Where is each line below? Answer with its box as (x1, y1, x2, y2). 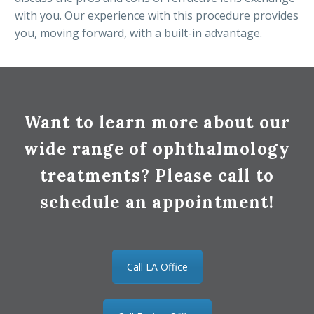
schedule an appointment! (40, 191, 274, 214)
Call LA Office (126, 260, 188, 274)
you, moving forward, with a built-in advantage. (15, 25, 262, 41)
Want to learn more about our (23, 111, 291, 134)
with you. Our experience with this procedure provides (15, 8, 299, 24)
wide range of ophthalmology (23, 138, 291, 161)
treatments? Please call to (39, 165, 275, 187)
